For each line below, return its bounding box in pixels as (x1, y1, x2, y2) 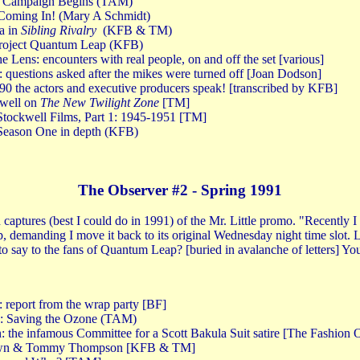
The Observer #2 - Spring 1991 (78, 181, 282, 198)
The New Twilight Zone (40, 95, 159, 109)
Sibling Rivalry (21, 22, 96, 37)
